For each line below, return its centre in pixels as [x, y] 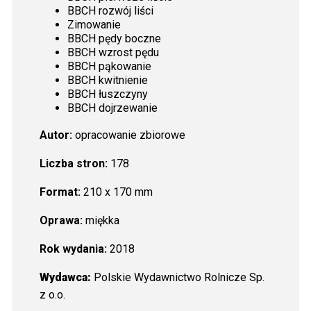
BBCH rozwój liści [110, 10]
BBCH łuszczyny [107, 94]
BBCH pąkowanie [109, 66]
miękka [101, 220]
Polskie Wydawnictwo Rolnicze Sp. [179, 277]
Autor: [57, 135]
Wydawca [63, 277]
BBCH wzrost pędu [113, 52]
